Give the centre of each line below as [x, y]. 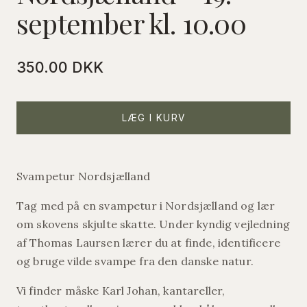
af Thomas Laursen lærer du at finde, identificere [148, 243]
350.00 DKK [60, 67]
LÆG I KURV [153, 118]
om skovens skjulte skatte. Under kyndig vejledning [153, 224]
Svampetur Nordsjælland [84, 176]
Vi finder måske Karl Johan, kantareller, [121, 291]
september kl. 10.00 [131, 23]
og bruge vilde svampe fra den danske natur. [135, 261]
